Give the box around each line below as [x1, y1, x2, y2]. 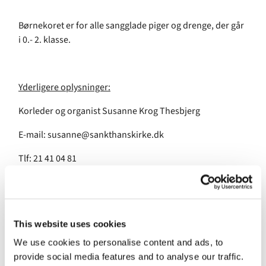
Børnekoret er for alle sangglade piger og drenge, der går [18, 19, 244, 33]
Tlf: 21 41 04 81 [18, 152, 77, 166]
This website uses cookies [14, 218, 126, 229]
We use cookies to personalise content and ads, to [14, 237, 223, 248]
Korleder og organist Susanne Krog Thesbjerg [18, 104, 200, 118]
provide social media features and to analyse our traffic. [14, 251, 244, 262]
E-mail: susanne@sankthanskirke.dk [18, 128, 164, 142]
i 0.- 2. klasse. [18, 33, 71, 47]
